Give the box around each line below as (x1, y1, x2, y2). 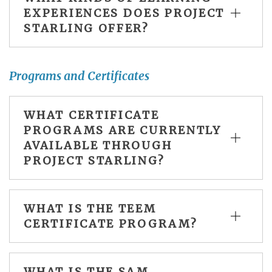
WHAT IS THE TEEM (24, 201, 157, 216)
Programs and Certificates (9, 69, 149, 84)
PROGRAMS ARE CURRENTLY (24, 123, 222, 137)
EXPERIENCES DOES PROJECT (24, 5, 225, 20)
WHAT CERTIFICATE (24, 107, 160, 122)
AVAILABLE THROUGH (24, 138, 172, 152)
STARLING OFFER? (24, 21, 149, 35)
